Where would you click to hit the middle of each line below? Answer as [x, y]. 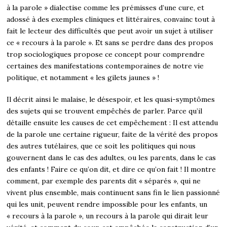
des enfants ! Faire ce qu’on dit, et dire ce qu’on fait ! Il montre [111, 169]
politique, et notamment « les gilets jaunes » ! [83, 77]
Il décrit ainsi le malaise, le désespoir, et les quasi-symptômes [111, 99]
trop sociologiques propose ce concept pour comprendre [106, 54]
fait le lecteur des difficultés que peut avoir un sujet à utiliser [110, 31]
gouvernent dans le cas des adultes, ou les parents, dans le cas [111, 157]
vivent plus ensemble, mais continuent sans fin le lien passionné [113, 192]
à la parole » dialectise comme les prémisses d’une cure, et [106, 7]
